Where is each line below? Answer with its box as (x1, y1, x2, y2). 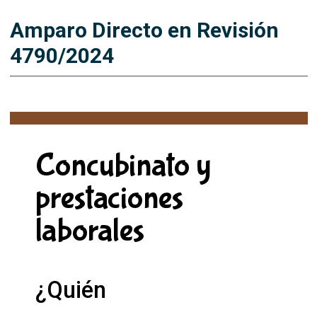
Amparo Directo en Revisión (9, 18, 279, 42)
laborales (35, 212, 144, 250)
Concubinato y (35, 146, 212, 185)
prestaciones (35, 179, 183, 218)
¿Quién (35, 277, 106, 304)
